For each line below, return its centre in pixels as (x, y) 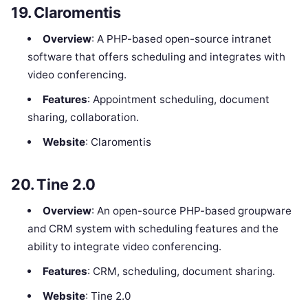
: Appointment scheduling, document (178, 99)
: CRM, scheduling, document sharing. (181, 272)
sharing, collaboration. (84, 117)
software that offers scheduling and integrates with (157, 56)
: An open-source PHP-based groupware (191, 211)
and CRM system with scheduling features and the (153, 229)
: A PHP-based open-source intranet (181, 38)
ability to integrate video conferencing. (125, 247)
